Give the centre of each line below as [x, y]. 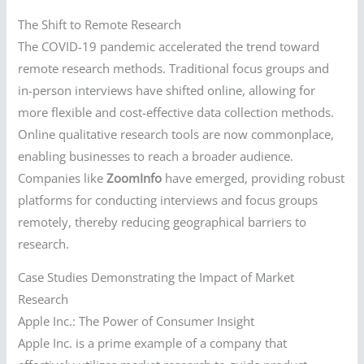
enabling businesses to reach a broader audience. [156, 156]
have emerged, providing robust [253, 178]
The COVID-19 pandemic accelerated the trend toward [169, 46]
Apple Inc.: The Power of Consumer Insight [136, 321]
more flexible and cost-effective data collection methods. [176, 112]
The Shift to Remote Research [100, 24]
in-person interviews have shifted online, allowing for [167, 90]
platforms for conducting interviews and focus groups [168, 199]
